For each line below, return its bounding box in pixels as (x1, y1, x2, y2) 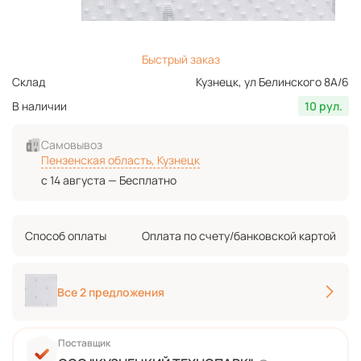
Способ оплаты (25, 228, 106, 244)
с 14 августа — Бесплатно (41, 172, 176, 189)
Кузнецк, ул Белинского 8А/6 (196, 74, 349, 90)
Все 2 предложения (57, 284, 164, 300)
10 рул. (305, 98, 342, 114)
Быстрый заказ (141, 52, 220, 68)
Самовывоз (41, 137, 102, 153)
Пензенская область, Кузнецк (41, 152, 200, 168)
